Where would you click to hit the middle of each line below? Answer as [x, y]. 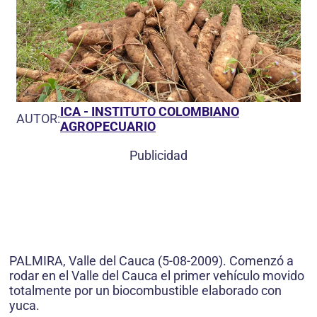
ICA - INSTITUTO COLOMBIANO [150, 111]
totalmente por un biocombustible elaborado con [145, 290]
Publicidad [158, 155]
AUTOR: [38, 119]
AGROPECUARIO [108, 126]
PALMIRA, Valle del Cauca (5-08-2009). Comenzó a [151, 260]
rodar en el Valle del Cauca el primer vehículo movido [157, 275]
